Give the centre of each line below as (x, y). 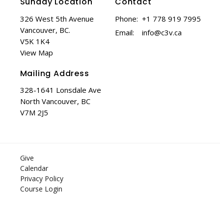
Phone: (126, 18)
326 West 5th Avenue (57, 18)
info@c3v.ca (162, 32)
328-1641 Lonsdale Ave (60, 90)
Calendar (34, 168)
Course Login (41, 189)
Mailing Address (55, 73)
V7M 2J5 (34, 113)
